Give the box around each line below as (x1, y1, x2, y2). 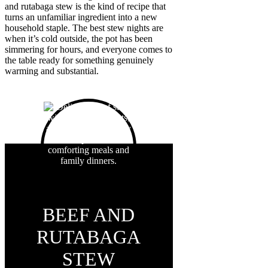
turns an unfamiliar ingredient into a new (5, 12, 157, 23)
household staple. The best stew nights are (5, 23, 163, 33)
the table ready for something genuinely (5, 55, 154, 66)
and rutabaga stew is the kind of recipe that (5, 1, 166, 12)
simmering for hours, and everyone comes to (5, 44, 172, 55)
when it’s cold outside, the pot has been (5, 33, 153, 44)
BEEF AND (42, 204, 135, 226)
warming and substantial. (5, 66, 99, 77)
